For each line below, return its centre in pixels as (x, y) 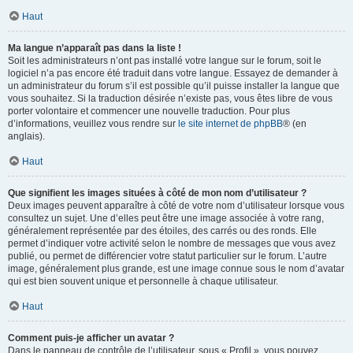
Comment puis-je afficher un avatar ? (91, 338)
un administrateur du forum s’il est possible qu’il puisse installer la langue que (174, 86)
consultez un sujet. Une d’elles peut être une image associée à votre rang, (166, 218)
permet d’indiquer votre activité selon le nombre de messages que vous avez (172, 243)
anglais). (26, 136)
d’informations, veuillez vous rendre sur (93, 124)
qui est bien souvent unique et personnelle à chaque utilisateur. (143, 281)
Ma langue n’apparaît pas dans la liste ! (95, 48)
